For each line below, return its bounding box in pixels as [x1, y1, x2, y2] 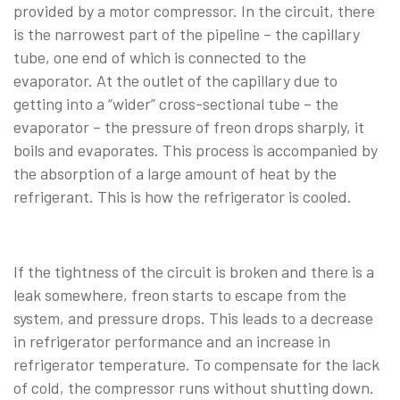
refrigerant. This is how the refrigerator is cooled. [13, 186, 352, 206]
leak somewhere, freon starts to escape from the [13, 284, 346, 304]
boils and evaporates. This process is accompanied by [13, 139, 378, 160]
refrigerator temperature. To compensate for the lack [13, 354, 379, 374]
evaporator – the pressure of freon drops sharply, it [13, 116, 364, 137]
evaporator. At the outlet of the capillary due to [13, 70, 337, 90]
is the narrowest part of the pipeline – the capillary [13, 23, 360, 44]
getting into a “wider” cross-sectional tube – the [13, 93, 338, 113]
